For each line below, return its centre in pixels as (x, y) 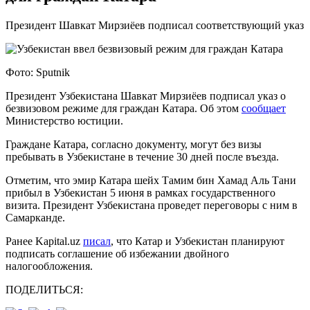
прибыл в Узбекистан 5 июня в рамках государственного (140, 192)
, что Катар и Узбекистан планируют (198, 241)
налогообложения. (49, 266)
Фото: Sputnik (38, 72)
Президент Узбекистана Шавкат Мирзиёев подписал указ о (146, 95)
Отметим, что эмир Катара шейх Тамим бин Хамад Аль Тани (151, 180)
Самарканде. (35, 217)
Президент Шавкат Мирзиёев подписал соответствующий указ (155, 25)
